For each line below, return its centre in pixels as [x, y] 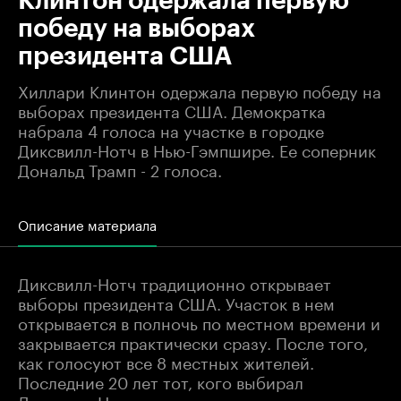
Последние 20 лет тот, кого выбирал [161, 380]
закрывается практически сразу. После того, [193, 341]
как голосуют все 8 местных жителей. [166, 360]
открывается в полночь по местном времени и [199, 321]
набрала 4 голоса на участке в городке [171, 128]
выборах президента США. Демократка [172, 109]
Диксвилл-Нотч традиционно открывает [175, 282]
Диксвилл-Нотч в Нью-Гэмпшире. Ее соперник [197, 148]
